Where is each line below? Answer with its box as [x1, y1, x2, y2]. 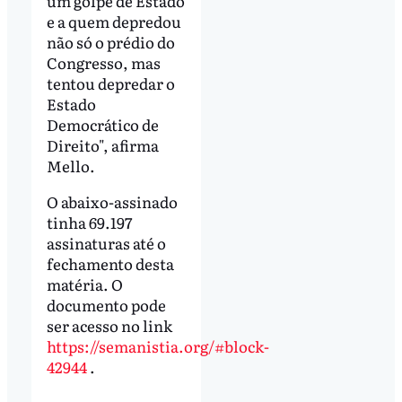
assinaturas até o [46, 231, 166, 254]
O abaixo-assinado [46, 189, 178, 213]
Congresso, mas [46, 50, 161, 74]
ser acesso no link [46, 313, 172, 336]
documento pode [46, 293, 166, 316]
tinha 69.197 [46, 210, 133, 233]
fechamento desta [46, 251, 174, 275]
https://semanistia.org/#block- [46, 334, 269, 357]
